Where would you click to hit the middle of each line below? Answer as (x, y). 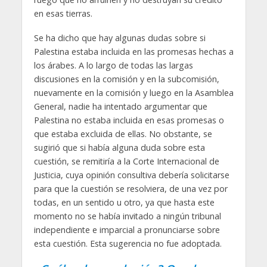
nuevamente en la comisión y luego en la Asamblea (133, 92)
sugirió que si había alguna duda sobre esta (119, 147)
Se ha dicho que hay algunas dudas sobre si (119, 38)
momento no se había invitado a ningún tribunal (127, 216)
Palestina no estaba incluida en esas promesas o (129, 120)
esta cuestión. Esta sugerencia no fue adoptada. (129, 243)
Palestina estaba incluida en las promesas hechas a (133, 51)
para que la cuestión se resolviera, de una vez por (131, 188)
